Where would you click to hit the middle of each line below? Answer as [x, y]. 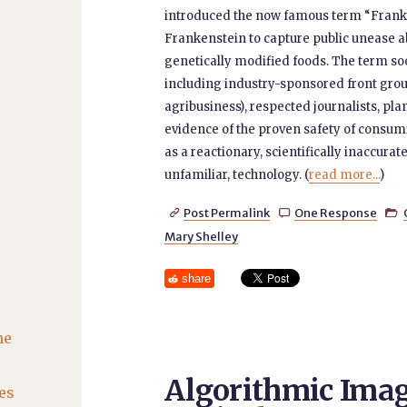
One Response [335, 213]
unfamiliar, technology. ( [236, 175]
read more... [344, 175]
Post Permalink [227, 213]
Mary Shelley [201, 236]
